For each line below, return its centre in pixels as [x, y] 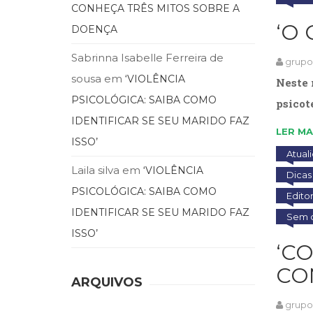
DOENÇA [94, 29]
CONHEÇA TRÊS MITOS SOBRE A [155, 8]
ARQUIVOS [107, 282]
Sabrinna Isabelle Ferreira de [147, 57]
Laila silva [95, 170]
